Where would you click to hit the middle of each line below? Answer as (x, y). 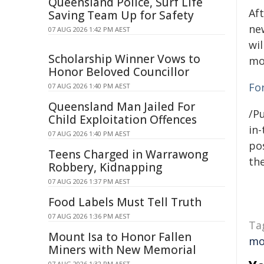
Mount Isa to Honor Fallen (120, 237)
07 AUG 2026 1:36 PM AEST (89, 216)
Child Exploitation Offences (123, 120)
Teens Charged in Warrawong (128, 154)
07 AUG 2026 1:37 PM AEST (89, 181)
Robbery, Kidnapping (105, 167)
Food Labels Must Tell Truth (125, 202)
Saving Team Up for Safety (121, 15)
